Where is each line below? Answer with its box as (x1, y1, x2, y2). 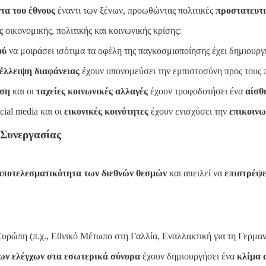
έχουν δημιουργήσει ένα (140, 251, 237, 261)
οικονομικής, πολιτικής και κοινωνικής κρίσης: (3, 25, 181, 36)
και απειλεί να (167, 168, 224, 179)
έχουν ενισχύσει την (148, 106, 229, 116)
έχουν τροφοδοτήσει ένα (148, 85, 245, 96)
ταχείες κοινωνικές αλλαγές (36, 85, 148, 96)
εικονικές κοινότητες (64, 106, 148, 116)
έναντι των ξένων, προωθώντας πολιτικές (55, 5, 216, 15)
